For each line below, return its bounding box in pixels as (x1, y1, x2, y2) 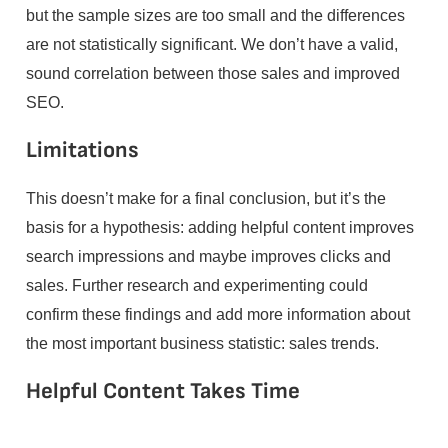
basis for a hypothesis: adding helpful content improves (25, 218, 414, 237)
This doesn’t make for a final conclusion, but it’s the (25, 189, 386, 208)
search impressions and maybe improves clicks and (25, 247, 391, 266)
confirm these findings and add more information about (25, 305, 410, 324)
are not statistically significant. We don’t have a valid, (25, 34, 398, 53)
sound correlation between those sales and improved (25, 63, 400, 82)
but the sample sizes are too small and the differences (25, 5, 405, 24)
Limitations (25, 136, 139, 164)
